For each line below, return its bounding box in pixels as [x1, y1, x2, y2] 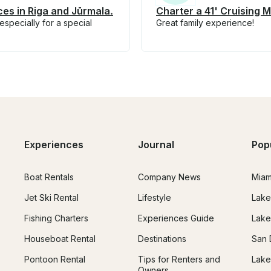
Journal [138, 139, 174, 151]
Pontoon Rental [24, 254, 85, 265]
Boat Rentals [24, 172, 74, 183]
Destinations [138, 233, 186, 244]
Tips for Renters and [138, 254, 220, 265]
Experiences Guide [138, 213, 214, 224]
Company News [138, 172, 201, 183]
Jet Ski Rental [24, 192, 79, 203]
